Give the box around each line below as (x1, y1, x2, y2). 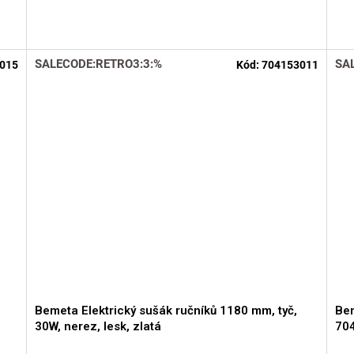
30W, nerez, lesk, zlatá (35, 318, 162, 333)
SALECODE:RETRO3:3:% (35, 57, 163, 72)
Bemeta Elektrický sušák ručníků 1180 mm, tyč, (35, 303, 298, 318)
